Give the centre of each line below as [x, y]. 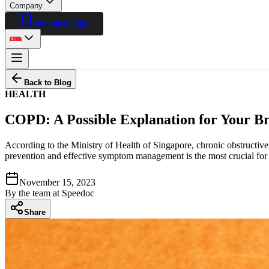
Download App [62, 24]
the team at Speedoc [56, 193]
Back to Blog [48, 83]
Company [26, 6]
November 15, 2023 [57, 182]
